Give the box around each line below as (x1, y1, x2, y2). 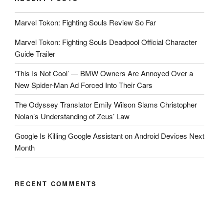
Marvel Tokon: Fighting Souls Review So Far (15, 17, 156, 27)
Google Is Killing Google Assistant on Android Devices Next (15, 130, 204, 141)
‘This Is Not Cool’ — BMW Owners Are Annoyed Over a (15, 67, 193, 78)
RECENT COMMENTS (15, 179, 97, 189)
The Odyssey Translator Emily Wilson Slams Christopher (15, 99, 197, 109)
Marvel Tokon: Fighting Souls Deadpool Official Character (15, 36, 197, 47)
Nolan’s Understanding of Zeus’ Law (15, 110, 130, 121)
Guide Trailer (15, 48, 55, 59)
